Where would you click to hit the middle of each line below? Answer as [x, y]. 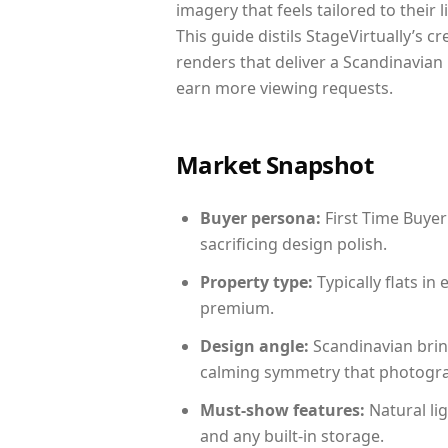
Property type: [256, 282]
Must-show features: [282, 410]
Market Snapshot [274, 164]
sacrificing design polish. [293, 244]
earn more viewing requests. [284, 88]
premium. [237, 308]
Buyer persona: [260, 218]
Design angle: [254, 346]
